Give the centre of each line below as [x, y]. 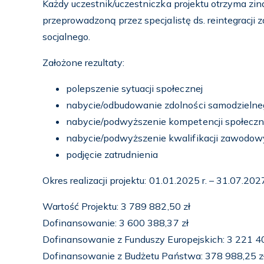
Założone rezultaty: [84, 62]
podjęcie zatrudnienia [112, 154]
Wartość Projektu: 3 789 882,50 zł [116, 206]
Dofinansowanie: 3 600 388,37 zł [115, 223]
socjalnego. [67, 37]
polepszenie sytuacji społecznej [134, 88]
